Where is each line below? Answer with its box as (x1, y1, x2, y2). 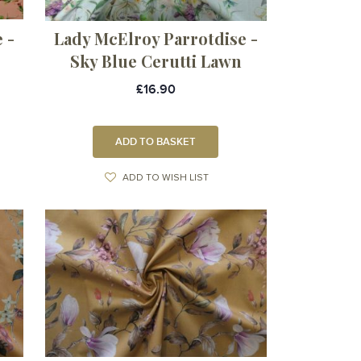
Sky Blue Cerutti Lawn (69, 49, 242, 72)
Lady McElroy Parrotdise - (53, 27, 258, 49)
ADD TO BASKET (115, 135, 197, 148)
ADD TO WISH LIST (122, 172, 209, 183)
